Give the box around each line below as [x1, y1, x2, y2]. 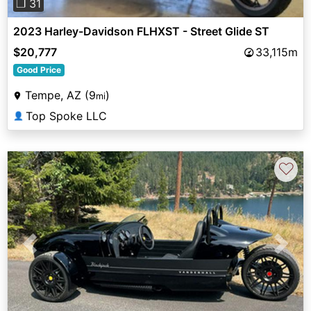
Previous [29, 244, 75, 259]
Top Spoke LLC [26, 109, 107, 124]
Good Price [16, 65, 61, 76]
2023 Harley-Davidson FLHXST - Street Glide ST [13, 24, 269, 39]
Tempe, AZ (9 [25, 88, 96, 103]
